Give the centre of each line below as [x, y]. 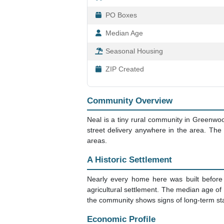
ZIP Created [125, 69]
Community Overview [130, 100]
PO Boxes [121, 15]
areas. [97, 141]
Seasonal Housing [134, 51]
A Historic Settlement [129, 160]
